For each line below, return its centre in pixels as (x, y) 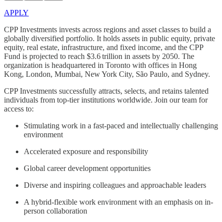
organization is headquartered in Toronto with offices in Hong (100, 65)
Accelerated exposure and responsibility (86, 151)
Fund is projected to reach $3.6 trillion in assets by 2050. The (99, 56)
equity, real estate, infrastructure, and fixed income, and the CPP (104, 47)
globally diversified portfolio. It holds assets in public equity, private (110, 38)
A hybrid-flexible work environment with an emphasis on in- (118, 202)
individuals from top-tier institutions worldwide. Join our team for (106, 100)
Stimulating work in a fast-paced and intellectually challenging (121, 125)
